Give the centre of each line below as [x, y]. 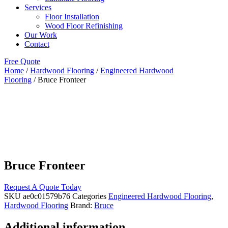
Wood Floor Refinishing [84, 26]
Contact [37, 44]
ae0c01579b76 [48, 196]
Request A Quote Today [43, 187]
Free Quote [22, 61]
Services [38, 7]
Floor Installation [72, 17]
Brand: [82, 205]
